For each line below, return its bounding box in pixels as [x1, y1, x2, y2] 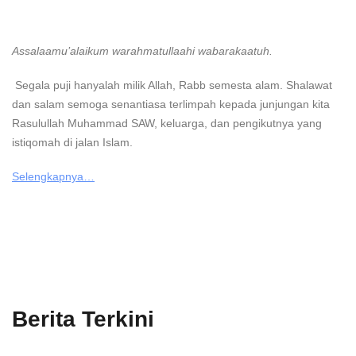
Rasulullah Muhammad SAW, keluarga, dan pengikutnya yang [12, 116, 322, 130]
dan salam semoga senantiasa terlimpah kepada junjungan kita [12, 97, 330, 110]
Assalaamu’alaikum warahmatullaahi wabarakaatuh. [12, 44, 273, 57]
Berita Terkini [12, 306, 154, 331]
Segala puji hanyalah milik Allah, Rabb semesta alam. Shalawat [15, 78, 332, 91]
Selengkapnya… [12, 169, 95, 183]
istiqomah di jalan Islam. [12, 135, 133, 149]
